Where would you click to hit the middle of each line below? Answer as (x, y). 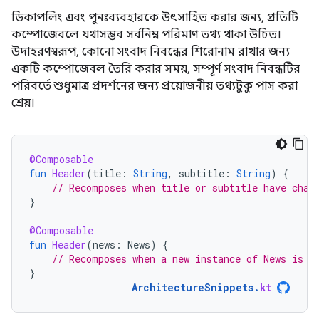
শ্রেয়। (23, 103)
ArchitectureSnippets (193, 287)
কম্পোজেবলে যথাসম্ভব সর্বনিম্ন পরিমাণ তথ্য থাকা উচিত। (146, 35)
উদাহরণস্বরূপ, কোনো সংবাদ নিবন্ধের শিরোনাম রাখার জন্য (151, 52)
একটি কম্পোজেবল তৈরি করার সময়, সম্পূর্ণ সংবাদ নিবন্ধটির (156, 69)
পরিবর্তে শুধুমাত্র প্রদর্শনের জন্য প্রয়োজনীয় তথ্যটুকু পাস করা (155, 86)
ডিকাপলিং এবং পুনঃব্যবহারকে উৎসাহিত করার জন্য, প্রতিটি (155, 17)
